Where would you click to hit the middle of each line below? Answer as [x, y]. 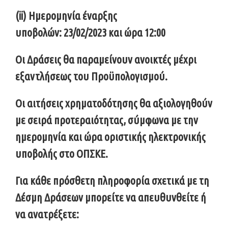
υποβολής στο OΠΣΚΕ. [62, 153]
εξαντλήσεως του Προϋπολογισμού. [91, 76]
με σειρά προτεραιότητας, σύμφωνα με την [107, 120]
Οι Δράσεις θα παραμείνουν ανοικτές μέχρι [106, 59]
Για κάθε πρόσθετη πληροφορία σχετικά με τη [112, 180]
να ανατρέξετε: [47, 214]
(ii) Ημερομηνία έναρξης [66, 15]
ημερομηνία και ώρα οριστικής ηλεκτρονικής [110, 136]
